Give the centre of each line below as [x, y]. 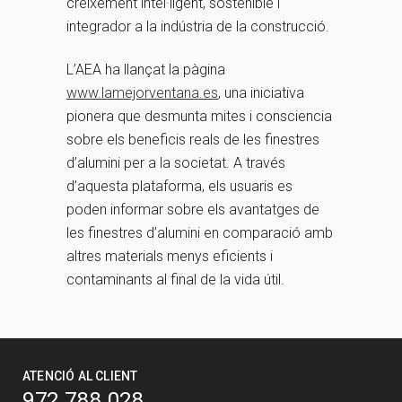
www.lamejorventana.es [142, 93]
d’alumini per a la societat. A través [176, 163]
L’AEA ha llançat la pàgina [146, 70]
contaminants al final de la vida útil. [175, 280]
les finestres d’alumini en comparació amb [200, 233]
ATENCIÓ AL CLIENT [80, 376]
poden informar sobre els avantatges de [193, 210]
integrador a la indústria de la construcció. [198, 27]
